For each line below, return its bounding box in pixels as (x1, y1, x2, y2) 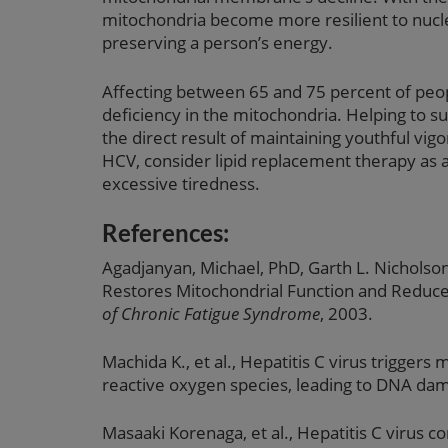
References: (102, 217, 229, 247)
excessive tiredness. (102, 171, 260, 195)
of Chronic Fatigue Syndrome (102, 301, 320, 325)
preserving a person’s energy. (102, 31, 333, 55)
